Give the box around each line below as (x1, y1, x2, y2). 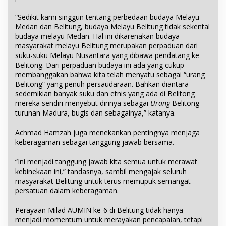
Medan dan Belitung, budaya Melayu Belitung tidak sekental (15, 22, 210, 32)
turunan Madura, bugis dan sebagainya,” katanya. (15, 108, 176, 118)
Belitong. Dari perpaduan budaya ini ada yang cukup (15, 60, 184, 70)
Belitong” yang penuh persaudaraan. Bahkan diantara (15, 79, 189, 89)
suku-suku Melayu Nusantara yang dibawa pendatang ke (15, 50, 199, 61)
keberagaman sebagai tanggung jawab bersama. (15, 137, 174, 147)
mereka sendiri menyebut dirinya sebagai (15, 98, 150, 108)
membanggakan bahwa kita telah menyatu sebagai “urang (15, 70, 205, 80)
